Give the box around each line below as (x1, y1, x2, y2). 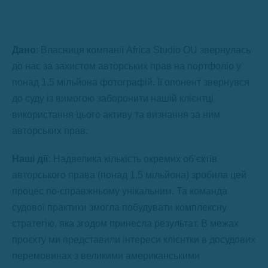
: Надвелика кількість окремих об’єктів (48, 154, 217, 164)
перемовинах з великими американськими (12, 251, 200, 261)
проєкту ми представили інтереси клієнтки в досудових (12, 234, 255, 245)
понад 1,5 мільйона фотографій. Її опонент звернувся (12, 77, 249, 87)
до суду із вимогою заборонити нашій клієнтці (12, 93, 214, 103)
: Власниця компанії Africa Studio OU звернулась (36, 45, 251, 55)
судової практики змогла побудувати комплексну (12, 202, 227, 212)
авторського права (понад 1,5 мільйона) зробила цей (12, 170, 246, 180)
